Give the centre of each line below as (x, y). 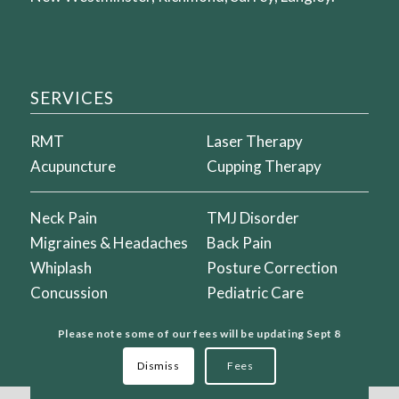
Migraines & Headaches (109, 242)
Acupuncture (73, 167)
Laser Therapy (255, 142)
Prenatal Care (254, 317)
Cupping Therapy (265, 167)
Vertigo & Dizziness (95, 317)
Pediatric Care (256, 292)
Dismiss (159, 366)
